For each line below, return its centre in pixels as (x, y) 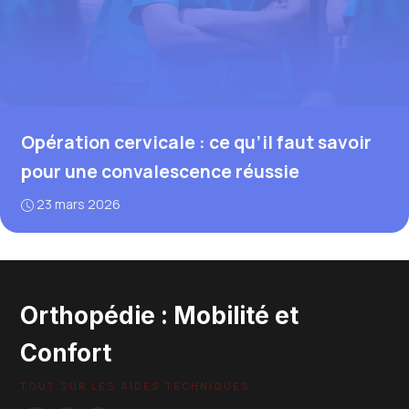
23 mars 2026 (78, 204)
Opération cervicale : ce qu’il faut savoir (196, 142)
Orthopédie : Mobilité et (159, 315)
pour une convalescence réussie (160, 172)
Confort (66, 352)
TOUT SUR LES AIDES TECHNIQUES (135, 386)
